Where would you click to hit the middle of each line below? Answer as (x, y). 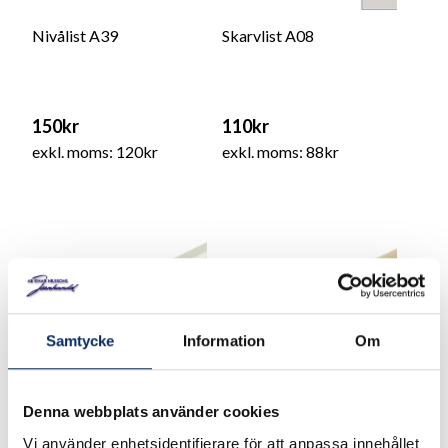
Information (224, 341)
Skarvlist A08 (267, 35)
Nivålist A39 (74, 35)
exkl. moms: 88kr (280, 151)
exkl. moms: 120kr (94, 151)
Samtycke (80, 341)
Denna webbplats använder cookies (151, 412)
